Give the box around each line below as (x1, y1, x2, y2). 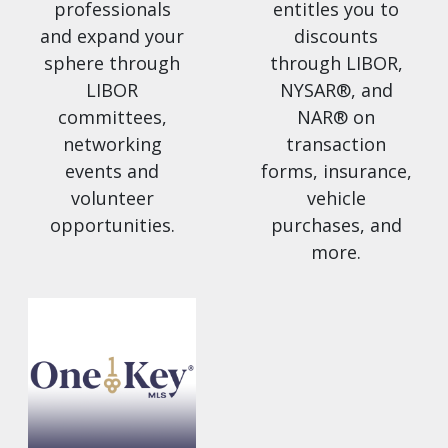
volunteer (70, 186, 154, 211)
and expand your (40, 24, 184, 49)
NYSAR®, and (279, 78, 393, 103)
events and (65, 159, 159, 184)
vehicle (306, 186, 366, 211)
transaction (286, 132, 386, 157)
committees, (57, 105, 167, 130)
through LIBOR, (269, 51, 403, 76)
